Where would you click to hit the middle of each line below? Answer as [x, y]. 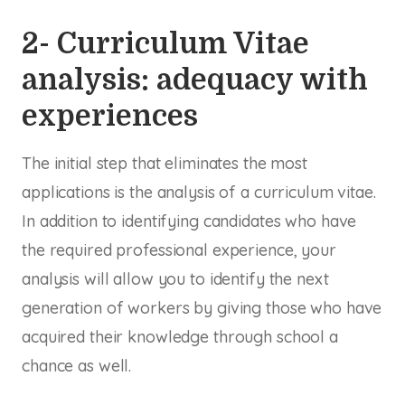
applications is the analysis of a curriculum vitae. [199, 192]
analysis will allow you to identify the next [175, 278]
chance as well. [77, 365]
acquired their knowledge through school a [180, 336]
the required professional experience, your [179, 250]
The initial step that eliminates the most [165, 163]
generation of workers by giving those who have [202, 307]
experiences [110, 116]
